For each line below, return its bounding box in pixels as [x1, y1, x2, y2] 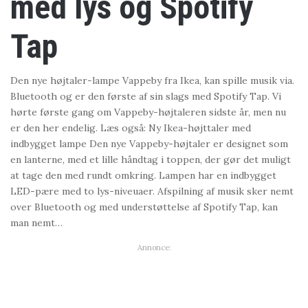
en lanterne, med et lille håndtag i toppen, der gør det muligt [10, 153, 291, 166]
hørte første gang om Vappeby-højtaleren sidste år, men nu [10, 105, 287, 118]
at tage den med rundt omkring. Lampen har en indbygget [10, 168, 277, 181]
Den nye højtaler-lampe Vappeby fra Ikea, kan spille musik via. [10, 74, 295, 87]
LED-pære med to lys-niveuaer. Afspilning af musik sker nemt [10, 184, 294, 197]
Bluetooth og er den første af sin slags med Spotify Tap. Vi [10, 89, 282, 102]
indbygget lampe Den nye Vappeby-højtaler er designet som [10, 137, 289, 150]
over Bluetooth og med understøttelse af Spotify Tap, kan [10, 200, 278, 213]
